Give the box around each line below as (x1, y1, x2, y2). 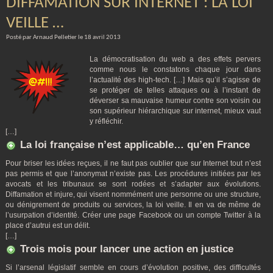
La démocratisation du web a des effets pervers (90, 55, 261, 63)
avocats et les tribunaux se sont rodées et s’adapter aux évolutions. (5, 180, 261, 188)
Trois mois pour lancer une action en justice (20, 243, 233, 255)
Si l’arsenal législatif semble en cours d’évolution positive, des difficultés (5, 263, 261, 272)
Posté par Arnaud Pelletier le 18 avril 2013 (6, 34, 121, 41)
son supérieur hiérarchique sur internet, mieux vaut (90, 107, 261, 115)
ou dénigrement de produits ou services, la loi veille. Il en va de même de (5, 200, 261, 209)
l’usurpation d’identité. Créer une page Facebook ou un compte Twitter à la (5, 211, 261, 219)
